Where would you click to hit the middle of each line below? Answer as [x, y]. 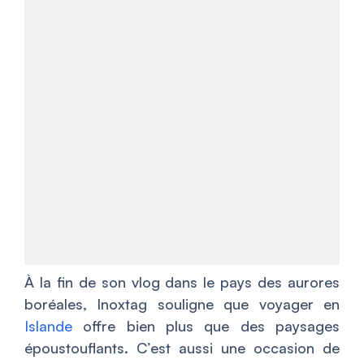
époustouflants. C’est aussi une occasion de [182, 348]
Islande [48, 326]
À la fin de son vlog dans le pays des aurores [182, 282]
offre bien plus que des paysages [206, 326]
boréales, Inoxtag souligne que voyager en [182, 304]
